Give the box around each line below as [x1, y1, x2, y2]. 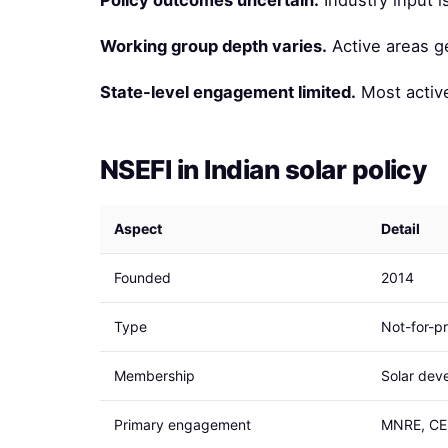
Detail [381, 220, 420, 237]
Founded [114, 269, 171, 286]
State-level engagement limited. [100, 82, 356, 102]
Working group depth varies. [100, 36, 327, 56]
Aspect [114, 220, 162, 237]
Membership [114, 367, 195, 384]
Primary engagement [114, 416, 251, 433]
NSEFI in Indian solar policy [100, 154, 427, 185]
